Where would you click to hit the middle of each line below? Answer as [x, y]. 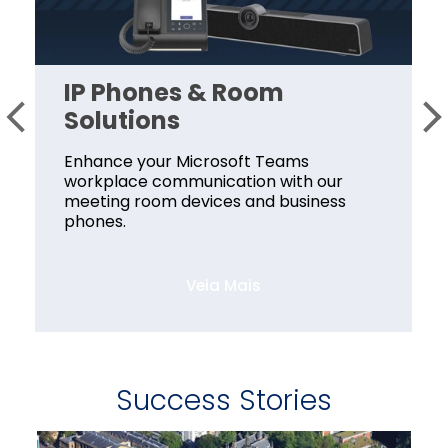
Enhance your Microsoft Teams [187, 161]
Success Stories [224, 400]
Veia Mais [223, 285]
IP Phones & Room [174, 92]
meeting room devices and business [205, 201]
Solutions [122, 120]
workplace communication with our [204, 181]
